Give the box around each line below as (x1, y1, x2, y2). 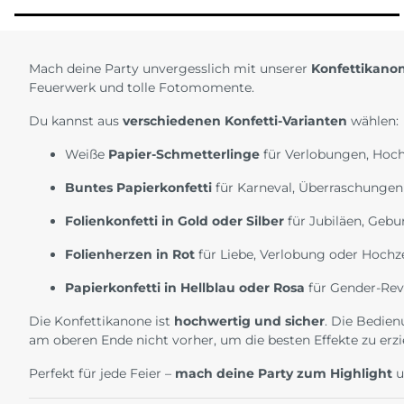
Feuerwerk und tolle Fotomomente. (29, 79, 254, 96)
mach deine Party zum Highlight (175, 365, 392, 382)
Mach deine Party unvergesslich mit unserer (29, 60, 311, 78)
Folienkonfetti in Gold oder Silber (65, 213, 284, 230)
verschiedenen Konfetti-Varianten (123, 113, 347, 130)
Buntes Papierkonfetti (65, 179, 212, 197)
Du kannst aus (29, 113, 123, 130)
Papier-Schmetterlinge (108, 146, 260, 163)
